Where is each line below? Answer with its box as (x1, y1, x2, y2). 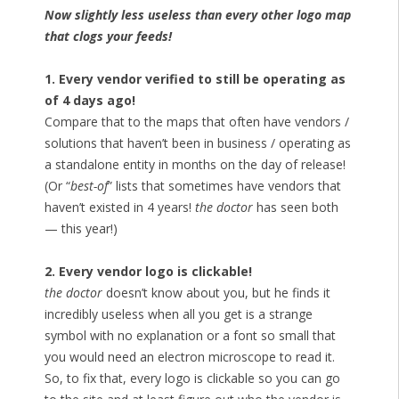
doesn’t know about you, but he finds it (102, 284, 330, 302)
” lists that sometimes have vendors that (107, 177, 341, 195)
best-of (69, 177, 108, 195)
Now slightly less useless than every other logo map (44, 6, 351, 24)
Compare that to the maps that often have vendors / (44, 113, 349, 131)
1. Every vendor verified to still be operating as (44, 70, 346, 88)
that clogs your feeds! (44, 28, 172, 45)
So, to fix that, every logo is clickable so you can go (44, 370, 340, 387)
